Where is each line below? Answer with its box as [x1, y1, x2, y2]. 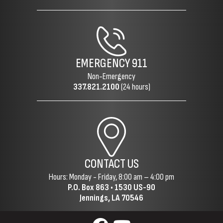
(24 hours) [119, 82, 150, 92]
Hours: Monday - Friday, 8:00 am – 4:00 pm [49, 172, 174, 182]
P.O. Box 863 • [68, 182, 114, 193]
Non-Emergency [88, 71, 135, 82]
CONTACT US [84, 156, 139, 172]
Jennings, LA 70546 [80, 193, 143, 203]
